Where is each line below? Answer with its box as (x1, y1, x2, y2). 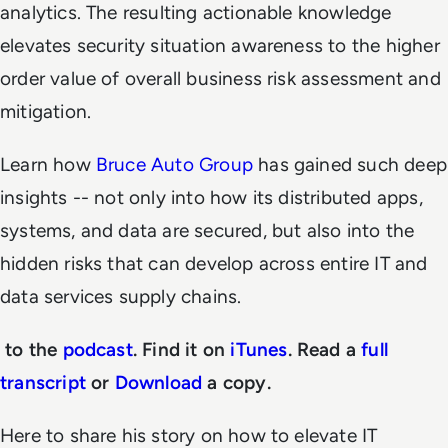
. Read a (287, 338, 362, 361)
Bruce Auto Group (95, 153, 253, 176)
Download (114, 371, 203, 394)
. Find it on (132, 338, 231, 361)
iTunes (230, 338, 288, 361)
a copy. (202, 371, 276, 394)
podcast (62, 338, 133, 361)
